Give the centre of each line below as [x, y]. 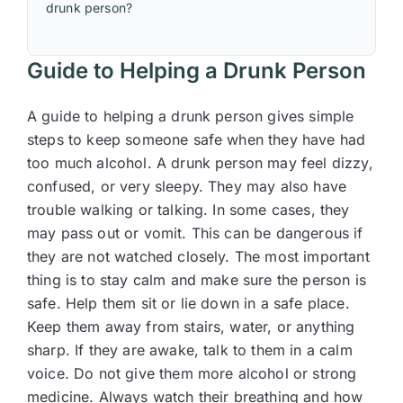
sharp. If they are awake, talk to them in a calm [190, 350]
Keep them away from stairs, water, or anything [191, 327]
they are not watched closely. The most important [198, 256]
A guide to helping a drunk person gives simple [191, 116]
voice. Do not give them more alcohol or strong [192, 373]
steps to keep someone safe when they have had [197, 139]
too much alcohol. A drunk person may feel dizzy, [200, 163]
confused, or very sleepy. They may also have [187, 186]
